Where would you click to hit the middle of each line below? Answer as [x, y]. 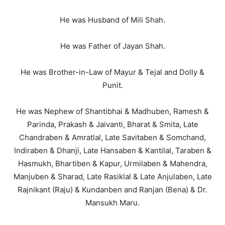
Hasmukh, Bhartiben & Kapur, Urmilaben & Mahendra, [113, 163]
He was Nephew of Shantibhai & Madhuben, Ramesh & [113, 111]
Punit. [113, 85]
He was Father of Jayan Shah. [113, 46]
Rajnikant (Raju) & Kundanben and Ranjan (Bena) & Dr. [113, 190]
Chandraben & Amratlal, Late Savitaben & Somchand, [113, 137]
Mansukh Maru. [113, 203]
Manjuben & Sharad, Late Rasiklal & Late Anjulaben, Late [113, 177]
